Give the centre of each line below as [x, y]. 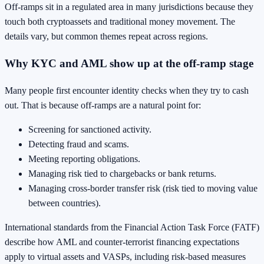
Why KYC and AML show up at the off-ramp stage [129, 63]
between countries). [65, 203]
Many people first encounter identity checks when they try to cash [127, 90]
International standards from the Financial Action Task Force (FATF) [132, 227]
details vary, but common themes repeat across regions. [106, 37]
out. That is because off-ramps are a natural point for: [103, 105]
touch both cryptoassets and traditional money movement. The [120, 22]
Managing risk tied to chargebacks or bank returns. [122, 173]
